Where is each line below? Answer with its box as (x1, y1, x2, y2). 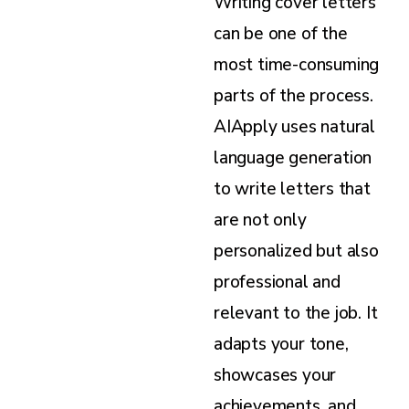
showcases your (214, 362, 337, 387)
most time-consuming (214, 52, 380, 77)
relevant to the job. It (214, 300, 378, 325)
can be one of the (214, 21, 348, 46)
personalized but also (214, 238, 379, 263)
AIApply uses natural (214, 114, 376, 139)
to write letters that (214, 176, 371, 201)
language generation (214, 145, 372, 170)
